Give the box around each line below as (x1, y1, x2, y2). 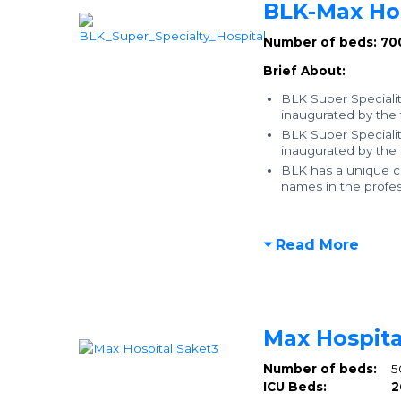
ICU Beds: (262, 380, 384, 394)
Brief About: (262, 64, 346, 78)
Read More (275, 236, 359, 253)
